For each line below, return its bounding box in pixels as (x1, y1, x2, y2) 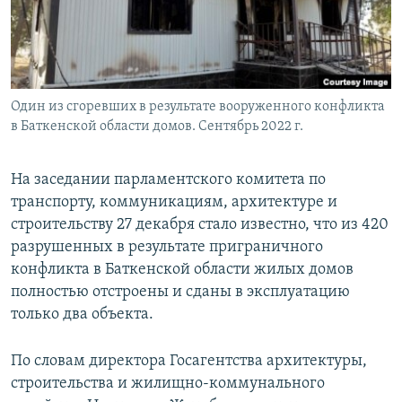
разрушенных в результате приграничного (11, 239, 323, 257)
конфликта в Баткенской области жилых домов (11, 261, 354, 279)
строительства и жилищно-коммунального (11, 375, 325, 393)
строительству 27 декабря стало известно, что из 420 (11, 216, 389, 234)
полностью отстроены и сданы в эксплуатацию (11, 284, 350, 301)
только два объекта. (11, 306, 153, 324)
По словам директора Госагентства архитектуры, (11, 353, 367, 371)
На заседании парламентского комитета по (11, 171, 326, 189)
